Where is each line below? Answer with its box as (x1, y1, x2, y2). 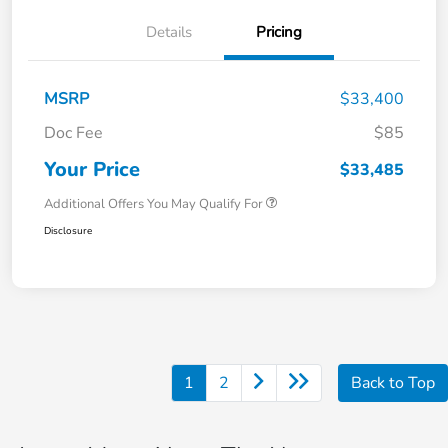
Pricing (256, 22, 302, 43)
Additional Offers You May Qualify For (44, 195, 263, 214)
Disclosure (44, 224, 92, 239)
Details (146, 22, 192, 43)
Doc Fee (44, 122, 103, 145)
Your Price (44, 156, 140, 184)
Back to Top (351, 372, 435, 395)
